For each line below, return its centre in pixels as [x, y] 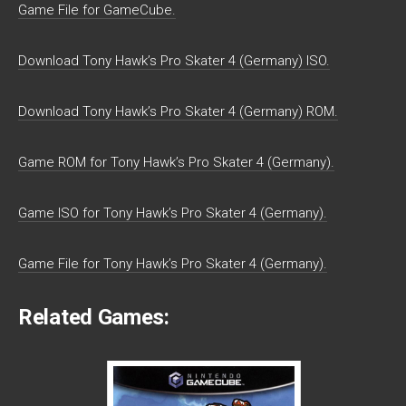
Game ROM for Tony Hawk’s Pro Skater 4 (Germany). [176, 162]
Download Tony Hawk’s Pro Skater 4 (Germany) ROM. [178, 111]
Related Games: [94, 317]
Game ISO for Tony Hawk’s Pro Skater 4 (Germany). [173, 213]
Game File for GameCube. [97, 10]
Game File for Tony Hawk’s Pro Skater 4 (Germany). [173, 264]
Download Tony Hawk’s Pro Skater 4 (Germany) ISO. [174, 61]
